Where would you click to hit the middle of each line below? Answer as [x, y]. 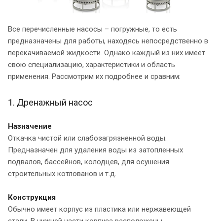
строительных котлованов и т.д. [62, 173]
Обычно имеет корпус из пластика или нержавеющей [99, 209]
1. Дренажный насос [50, 102]
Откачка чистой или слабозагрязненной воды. [87, 138]
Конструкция [32, 197]
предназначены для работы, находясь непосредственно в [108, 41]
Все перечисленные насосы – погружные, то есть [92, 29]
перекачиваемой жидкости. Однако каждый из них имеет [107, 53]
